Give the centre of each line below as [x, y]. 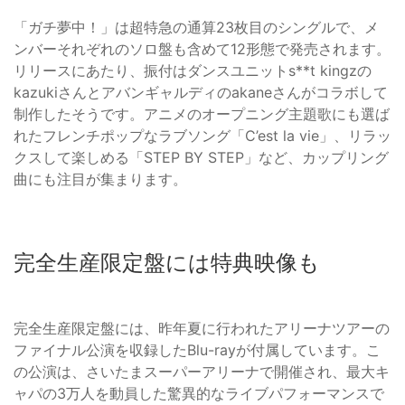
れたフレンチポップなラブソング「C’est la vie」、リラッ [202, 136]
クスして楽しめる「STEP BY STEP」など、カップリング [201, 158]
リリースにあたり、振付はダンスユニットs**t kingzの [193, 71]
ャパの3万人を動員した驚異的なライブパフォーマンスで [199, 394]
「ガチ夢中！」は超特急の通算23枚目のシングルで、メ [196, 28]
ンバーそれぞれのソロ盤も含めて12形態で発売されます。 [202, 49]
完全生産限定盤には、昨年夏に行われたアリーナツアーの [202, 329]
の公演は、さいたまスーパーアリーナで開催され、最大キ [202, 372]
